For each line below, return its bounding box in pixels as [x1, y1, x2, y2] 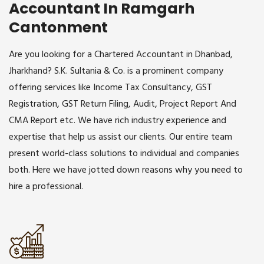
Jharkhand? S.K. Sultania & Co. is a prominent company [9, 63, 223, 79]
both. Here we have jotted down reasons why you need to [9, 162, 243, 178]
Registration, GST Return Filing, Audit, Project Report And [9, 96, 236, 112]
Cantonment [9, 17, 108, 38]
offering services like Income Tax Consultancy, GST [9, 80, 212, 95]
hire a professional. [9, 179, 83, 194]
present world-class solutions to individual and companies [9, 146, 239, 161]
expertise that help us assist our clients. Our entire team [9, 129, 232, 145]
